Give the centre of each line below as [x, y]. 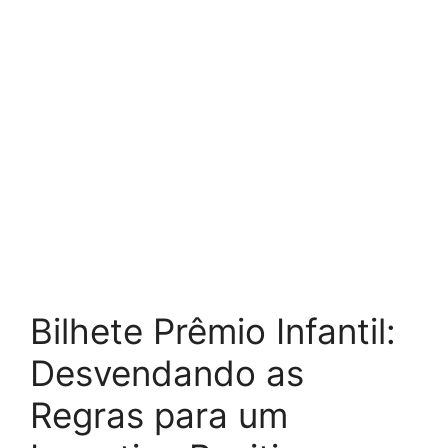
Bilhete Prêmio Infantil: [213, 331]
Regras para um [159, 415]
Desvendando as [167, 373]
